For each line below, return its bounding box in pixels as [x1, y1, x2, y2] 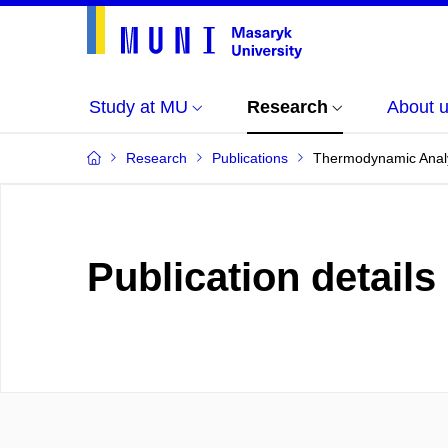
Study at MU [89, 97, 188, 117]
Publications [212, 150, 288, 166]
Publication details [87, 255, 436, 299]
